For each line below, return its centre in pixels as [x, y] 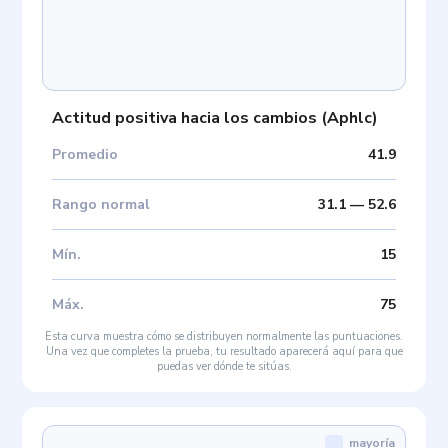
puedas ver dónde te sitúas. [224, 367]
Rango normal [101, 205]
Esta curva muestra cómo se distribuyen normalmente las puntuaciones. [224, 337]
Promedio [85, 155]
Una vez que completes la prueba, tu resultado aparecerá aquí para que [224, 352]
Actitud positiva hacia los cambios [185, 118]
